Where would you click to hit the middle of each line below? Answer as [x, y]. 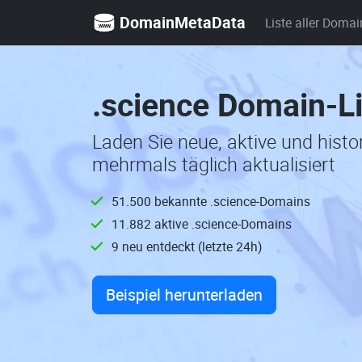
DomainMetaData [183, 22]
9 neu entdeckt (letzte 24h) [187, 246]
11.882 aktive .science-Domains [202, 224]
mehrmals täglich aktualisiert [214, 164]
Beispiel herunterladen [184, 295]
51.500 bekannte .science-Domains [211, 201]
